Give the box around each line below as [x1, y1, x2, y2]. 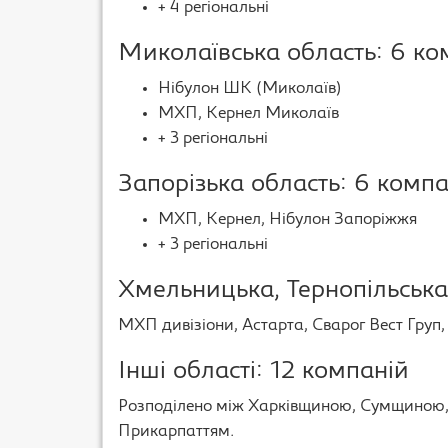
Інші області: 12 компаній [118, 360, 409, 384]
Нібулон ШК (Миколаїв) [158, 81, 342, 97]
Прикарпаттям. [118, 424, 234, 440]
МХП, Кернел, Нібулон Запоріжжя [158, 212, 417, 228]
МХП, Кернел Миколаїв [158, 106, 339, 122]
